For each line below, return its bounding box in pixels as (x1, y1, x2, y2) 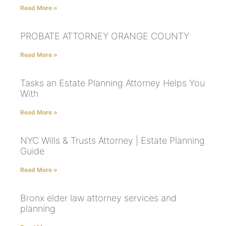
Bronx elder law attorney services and (20, 193, 177, 204)
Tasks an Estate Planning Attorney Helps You (20, 78, 205, 89)
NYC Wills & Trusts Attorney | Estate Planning (20, 135, 205, 146)
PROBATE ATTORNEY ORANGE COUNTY (20, 31, 189, 42)
